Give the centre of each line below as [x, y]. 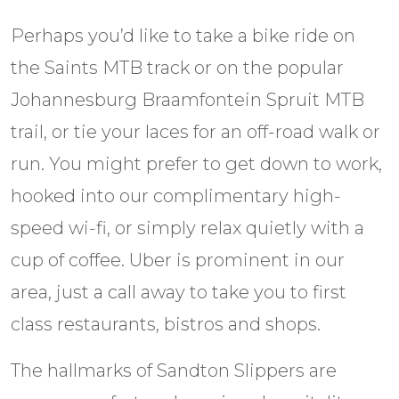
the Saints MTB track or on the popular [177, 68]
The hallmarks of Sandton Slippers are [174, 371]
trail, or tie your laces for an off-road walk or [195, 132]
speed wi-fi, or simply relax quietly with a [187, 228]
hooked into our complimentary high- [176, 196]
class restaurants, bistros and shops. [166, 325]
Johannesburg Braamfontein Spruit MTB [187, 100]
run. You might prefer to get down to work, [196, 164]
